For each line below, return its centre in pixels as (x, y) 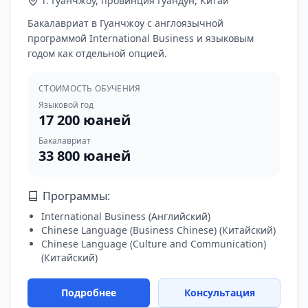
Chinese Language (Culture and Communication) (154, 244)
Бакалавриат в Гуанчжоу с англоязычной (125, 23)
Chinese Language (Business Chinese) (129, 230)
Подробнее (89, 293)
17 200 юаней (85, 120)
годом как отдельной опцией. (97, 53)
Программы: (76, 196)
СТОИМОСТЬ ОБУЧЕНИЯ (90, 88)
